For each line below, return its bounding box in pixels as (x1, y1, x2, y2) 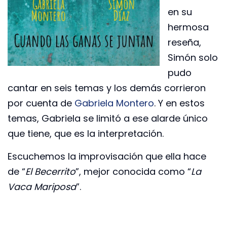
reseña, (168, 36, 201, 49)
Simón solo (168, 51, 218, 64)
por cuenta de (8, 97, 74, 110)
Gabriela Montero (74, 97, 154, 110)
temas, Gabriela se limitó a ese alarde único (8, 112, 208, 125)
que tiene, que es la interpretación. (8, 127, 164, 140)
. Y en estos (154, 97, 205, 110)
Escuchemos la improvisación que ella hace (8, 149, 206, 163)
